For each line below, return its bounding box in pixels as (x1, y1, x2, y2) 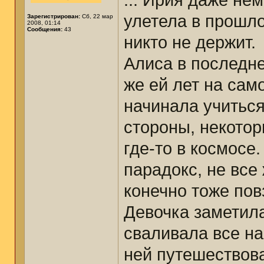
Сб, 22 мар (80, 13, 113, 19)
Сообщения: (27, 26, 62, 32)
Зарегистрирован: (27, 13, 80, 19)
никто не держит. (124, 33, 256, 52)
